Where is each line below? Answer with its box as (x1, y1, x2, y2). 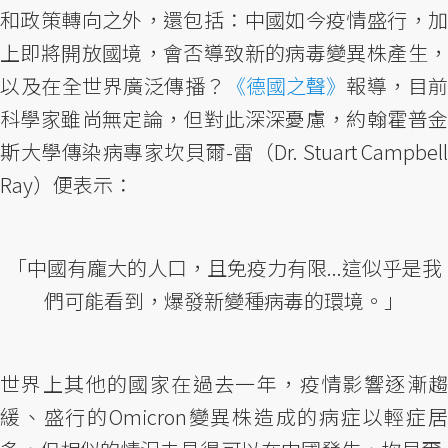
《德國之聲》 (225, 71, 346, 100)
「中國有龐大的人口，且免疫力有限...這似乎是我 (6, 253, 442, 282)
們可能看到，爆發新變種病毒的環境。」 (44, 286, 404, 315)
